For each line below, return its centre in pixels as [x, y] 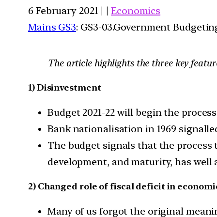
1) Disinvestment [65, 87]
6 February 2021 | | [70, 10]
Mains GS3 [52, 27]
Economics [136, 10]
